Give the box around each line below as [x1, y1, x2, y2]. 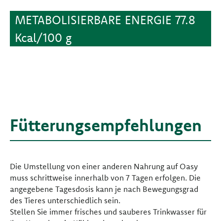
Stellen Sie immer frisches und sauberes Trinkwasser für [10, 207, 207, 217]
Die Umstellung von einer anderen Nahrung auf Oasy [10, 161, 198, 172]
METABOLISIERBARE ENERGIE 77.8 [15, 12, 195, 28]
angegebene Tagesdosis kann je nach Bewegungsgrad [10, 184, 198, 194]
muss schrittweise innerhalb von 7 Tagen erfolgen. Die [10, 173, 201, 183]
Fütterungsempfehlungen [10, 114, 202, 136]
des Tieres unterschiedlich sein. [10, 195, 120, 206]
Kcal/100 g [15, 30, 72, 45]
